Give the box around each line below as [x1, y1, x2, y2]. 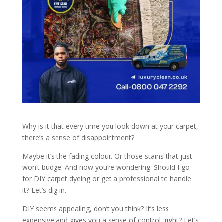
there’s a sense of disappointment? [22, 133, 134, 143]
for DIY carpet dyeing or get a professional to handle [22, 174, 191, 184]
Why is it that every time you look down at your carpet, [22, 121, 198, 131]
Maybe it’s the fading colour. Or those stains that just [22, 151, 192, 161]
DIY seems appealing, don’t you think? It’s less [22, 204, 169, 214]
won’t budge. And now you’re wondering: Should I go [22, 163, 190, 172]
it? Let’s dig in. [22, 185, 66, 195]
